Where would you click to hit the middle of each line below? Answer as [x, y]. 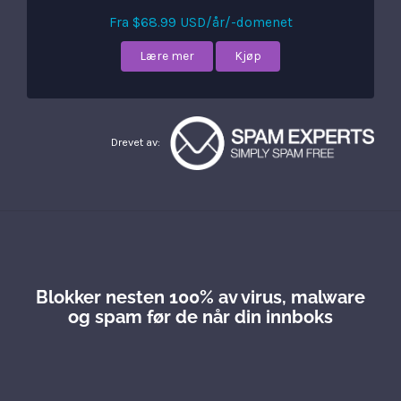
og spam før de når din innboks [200, 317]
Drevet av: [137, 142]
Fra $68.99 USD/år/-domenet [200, 22]
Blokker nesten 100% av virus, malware [200, 297]
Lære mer [167, 56]
